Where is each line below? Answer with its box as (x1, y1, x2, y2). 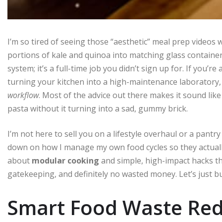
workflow (7, 90, 39, 101)
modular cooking (32, 155, 99, 166)
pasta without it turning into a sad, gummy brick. (7, 103, 188, 114)
